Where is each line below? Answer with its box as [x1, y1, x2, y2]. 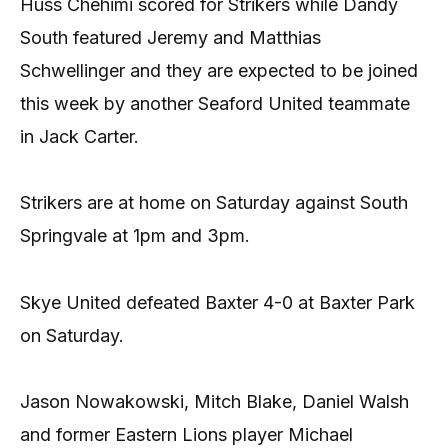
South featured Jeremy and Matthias [20, 26, 321, 48]
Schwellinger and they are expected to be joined [20, 59, 418, 81]
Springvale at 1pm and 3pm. [20, 225, 250, 247]
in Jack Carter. [20, 125, 139, 147]
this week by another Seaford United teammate [20, 92, 410, 114]
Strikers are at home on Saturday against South [20, 192, 408, 214]
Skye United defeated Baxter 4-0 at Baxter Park [20, 291, 415, 313]
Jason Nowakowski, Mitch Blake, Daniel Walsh [20, 390, 409, 412]
